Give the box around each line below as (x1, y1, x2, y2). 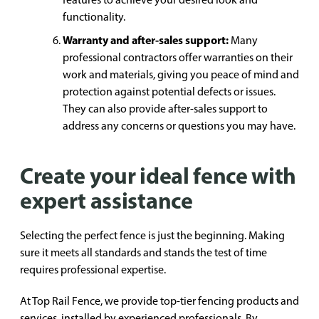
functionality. (63, 10, 125, 23)
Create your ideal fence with (20, 161, 297, 189)
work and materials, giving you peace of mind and (63, 68, 299, 81)
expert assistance (20, 186, 193, 214)
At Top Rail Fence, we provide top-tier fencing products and (20, 294, 299, 308)
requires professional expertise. (20, 263, 166, 276)
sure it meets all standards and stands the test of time (20, 246, 267, 259)
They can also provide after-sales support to (63, 102, 268, 115)
